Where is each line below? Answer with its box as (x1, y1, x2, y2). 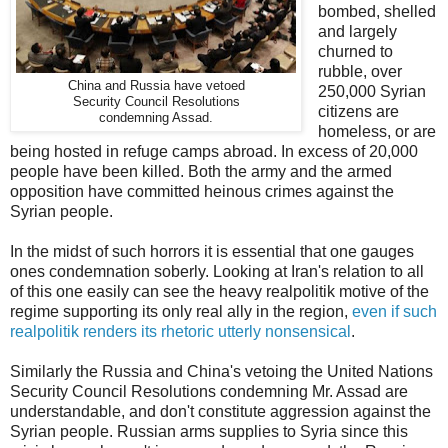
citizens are (317, 102, 399, 120)
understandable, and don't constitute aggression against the (10, 402, 431, 420)
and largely (317, 22, 397, 40)
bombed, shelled (317, 2, 436, 20)
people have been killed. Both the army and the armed (10, 162, 392, 180)
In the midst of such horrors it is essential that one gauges (10, 242, 414, 260)
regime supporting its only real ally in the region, (10, 302, 352, 320)
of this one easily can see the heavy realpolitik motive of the (10, 282, 429, 300)
